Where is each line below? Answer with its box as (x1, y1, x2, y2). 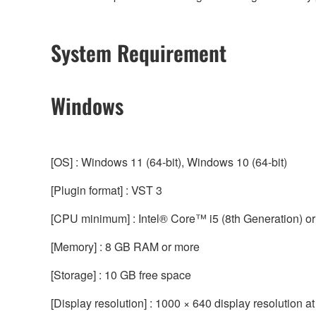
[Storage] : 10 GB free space (51, 266, 191, 283)
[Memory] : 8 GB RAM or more (51, 238, 200, 255)
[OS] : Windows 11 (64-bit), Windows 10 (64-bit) (51, 153, 287, 170)
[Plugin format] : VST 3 (51, 181, 162, 198)
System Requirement (51, 36, 226, 68)
